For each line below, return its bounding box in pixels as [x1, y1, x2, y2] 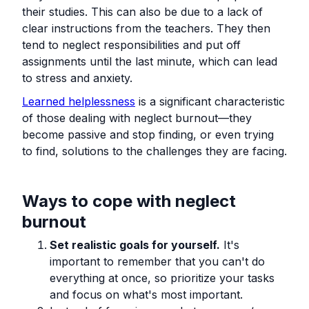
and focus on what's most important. [50, 287, 243, 301]
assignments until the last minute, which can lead [22, 54, 277, 68]
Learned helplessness [22, 94, 135, 108]
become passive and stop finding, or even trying [22, 127, 274, 141]
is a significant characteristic [135, 94, 285, 108]
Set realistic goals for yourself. [50, 237, 220, 252]
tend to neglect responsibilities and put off [22, 37, 241, 52]
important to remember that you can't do [50, 254, 265, 268]
